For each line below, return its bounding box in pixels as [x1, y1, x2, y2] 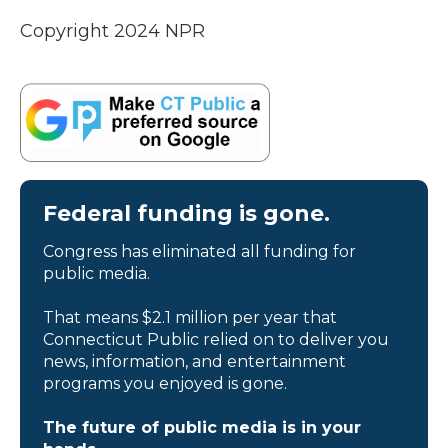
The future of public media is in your [43, 417, 361, 437]
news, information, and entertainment [43, 351, 346, 371]
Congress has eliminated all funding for [43, 241, 356, 261]
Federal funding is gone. [43, 199, 330, 227]
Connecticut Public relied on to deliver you [43, 329, 389, 349]
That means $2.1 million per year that [43, 307, 337, 327]
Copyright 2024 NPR [20, 20, 205, 42]
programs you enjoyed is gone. [43, 373, 287, 393]
